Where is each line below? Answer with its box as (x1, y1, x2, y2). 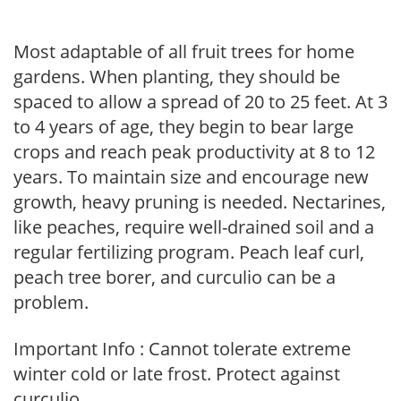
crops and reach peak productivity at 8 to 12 (13, 140, 375, 164)
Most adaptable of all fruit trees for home (13, 39, 354, 64)
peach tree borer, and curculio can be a (13, 265, 336, 289)
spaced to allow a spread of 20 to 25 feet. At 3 (13, 90, 388, 114)
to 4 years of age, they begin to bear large (13, 115, 354, 139)
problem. (13, 290, 89, 314)
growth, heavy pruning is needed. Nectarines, (13, 190, 386, 214)
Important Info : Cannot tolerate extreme (13, 337, 351, 361)
